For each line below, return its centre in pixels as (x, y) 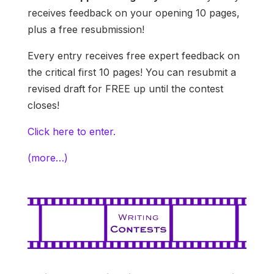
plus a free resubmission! (86, 30)
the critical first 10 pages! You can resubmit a (131, 72)
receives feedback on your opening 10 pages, (133, 13)
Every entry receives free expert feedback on (133, 56)
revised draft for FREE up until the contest (125, 89)
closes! (43, 106)
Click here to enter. (73, 132)
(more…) (47, 158)
